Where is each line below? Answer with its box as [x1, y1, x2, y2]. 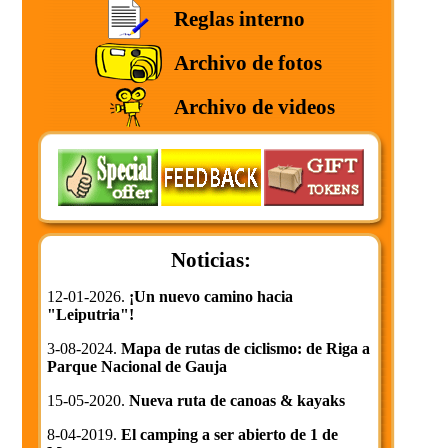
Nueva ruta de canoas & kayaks [129, 392, 345, 409]
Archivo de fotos [173, 51, 322, 74]
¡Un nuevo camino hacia [129, 288, 293, 305]
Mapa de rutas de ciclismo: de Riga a [121, 340, 370, 357]
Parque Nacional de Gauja [47, 358, 227, 375]
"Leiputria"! [47, 306, 134, 323]
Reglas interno [173, 7, 305, 30]
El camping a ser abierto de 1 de [121, 426, 338, 443]
